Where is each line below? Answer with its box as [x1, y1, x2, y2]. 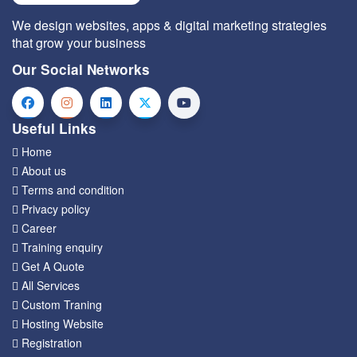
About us [22, 163, 66, 178]
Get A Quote [22, 258, 84, 274]
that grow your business [12, 33, 146, 52]
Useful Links [12, 119, 96, 138]
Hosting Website [22, 316, 104, 331]
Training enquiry [22, 239, 103, 255]
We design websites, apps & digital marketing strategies [12, 16, 327, 34]
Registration [22, 335, 82, 351]
